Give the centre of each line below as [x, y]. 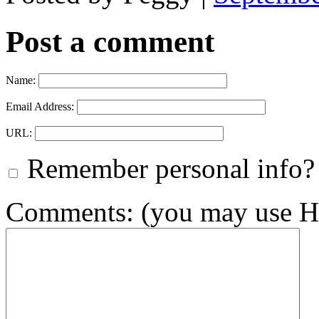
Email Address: [40, 106]
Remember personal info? [167, 168]
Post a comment [110, 41]
